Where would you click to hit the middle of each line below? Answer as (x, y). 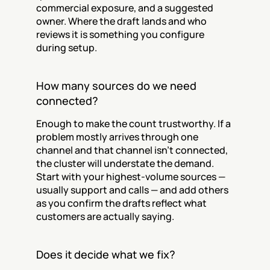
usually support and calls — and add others (132, 190)
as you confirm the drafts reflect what (121, 203)
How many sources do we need (116, 86)
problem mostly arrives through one (117, 137)
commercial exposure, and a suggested (125, 8)
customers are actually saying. (105, 216)
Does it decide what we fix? (106, 254)
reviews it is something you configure (120, 34)
